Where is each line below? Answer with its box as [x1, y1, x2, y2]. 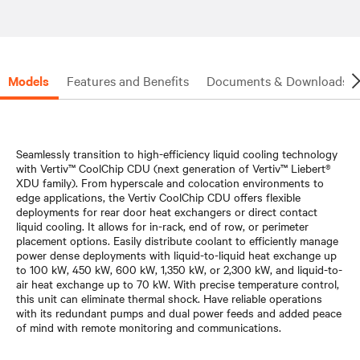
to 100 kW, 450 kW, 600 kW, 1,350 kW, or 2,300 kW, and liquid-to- [16, 260, 342, 277]
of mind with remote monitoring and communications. [16, 318, 281, 335]
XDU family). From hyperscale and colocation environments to [16, 174, 324, 190]
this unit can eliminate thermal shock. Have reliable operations [16, 289, 322, 306]
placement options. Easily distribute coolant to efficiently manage [16, 231, 338, 248]
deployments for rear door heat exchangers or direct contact [16, 202, 317, 219]
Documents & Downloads [207, 71, 348, 89]
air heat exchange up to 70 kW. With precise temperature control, [16, 275, 339, 292]
